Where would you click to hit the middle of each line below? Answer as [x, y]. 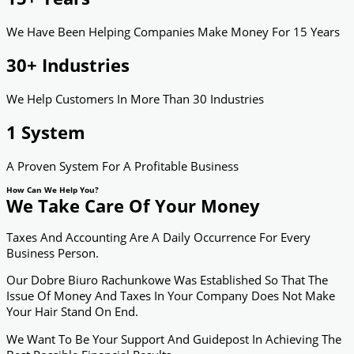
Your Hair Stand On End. [72, 312]
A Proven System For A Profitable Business [122, 166]
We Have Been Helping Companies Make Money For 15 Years [173, 31]
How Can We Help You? [53, 190]
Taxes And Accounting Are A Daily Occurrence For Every [158, 237]
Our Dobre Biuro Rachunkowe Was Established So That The [167, 280]
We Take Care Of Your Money [133, 205]
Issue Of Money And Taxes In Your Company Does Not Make [171, 296]
